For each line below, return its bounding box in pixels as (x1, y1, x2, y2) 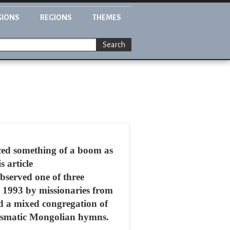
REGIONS (40, 13, 72, 22)
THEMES (92, 13, 121, 22)
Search (103, 41, 125, 49)
